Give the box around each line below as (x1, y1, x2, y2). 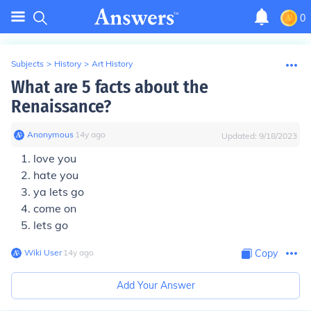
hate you (33, 168, 78, 182)
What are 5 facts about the (11, 76, 208, 98)
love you (33, 151, 76, 165)
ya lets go (33, 185, 84, 199)
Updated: (221, 131, 259, 141)
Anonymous (27, 129, 74, 140)
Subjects (11, 58, 44, 69)
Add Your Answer (116, 279, 195, 292)
